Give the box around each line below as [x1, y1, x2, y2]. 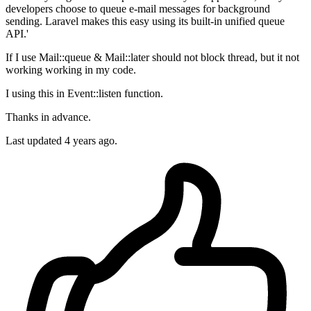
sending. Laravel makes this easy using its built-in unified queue [6, 15, 285, 28]
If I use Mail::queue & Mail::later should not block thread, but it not [6, 51, 299, 64]
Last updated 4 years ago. [6, 135, 117, 147]
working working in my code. [6, 64, 136, 76]
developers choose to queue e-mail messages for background [6, 3, 270, 15]
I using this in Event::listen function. [6, 87, 163, 100]
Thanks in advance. [6, 111, 91, 124]
